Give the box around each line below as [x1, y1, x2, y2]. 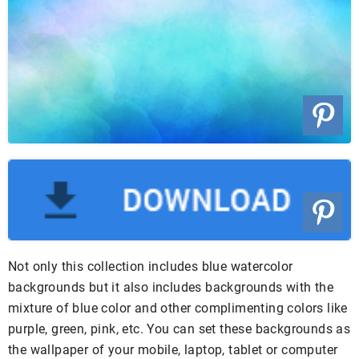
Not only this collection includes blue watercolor [8, 258, 293, 274]
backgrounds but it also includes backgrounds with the [8, 279, 334, 295]
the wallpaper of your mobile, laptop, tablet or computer [8, 341, 338, 357]
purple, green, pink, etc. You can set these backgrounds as [8, 321, 351, 337]
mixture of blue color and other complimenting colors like [8, 300, 348, 316]
